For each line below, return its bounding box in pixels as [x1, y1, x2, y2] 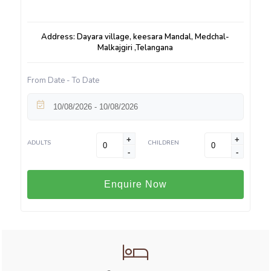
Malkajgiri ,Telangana [97, 42, 174, 54]
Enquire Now [103, 179, 167, 190]
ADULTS [27, 139, 51, 148]
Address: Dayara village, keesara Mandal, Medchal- [41, 31, 230, 43]
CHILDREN [147, 139, 179, 148]
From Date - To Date [27, 75, 100, 87]
